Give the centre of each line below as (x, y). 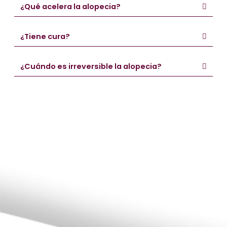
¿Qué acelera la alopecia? (70, 7)
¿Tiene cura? (45, 37)
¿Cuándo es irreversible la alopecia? (91, 67)
